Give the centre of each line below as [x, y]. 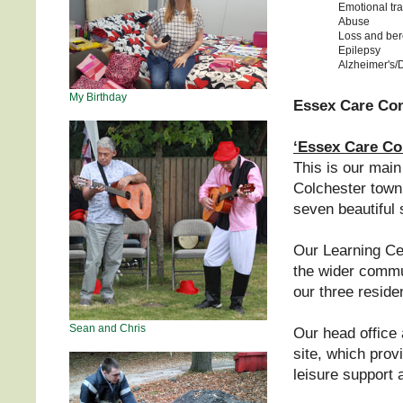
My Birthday [98, 97]
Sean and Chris [107, 328]
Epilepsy [359, 50]
